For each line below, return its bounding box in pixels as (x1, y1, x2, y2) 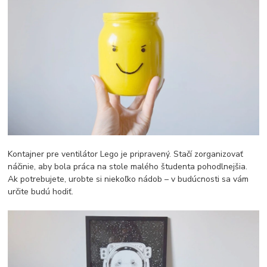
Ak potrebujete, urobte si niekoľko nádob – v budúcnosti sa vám (8, 173, 249, 185)
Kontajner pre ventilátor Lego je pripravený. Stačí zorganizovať (8, 148, 244, 160)
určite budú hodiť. (8, 185, 74, 197)
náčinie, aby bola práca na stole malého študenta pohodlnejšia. (8, 160, 248, 172)
